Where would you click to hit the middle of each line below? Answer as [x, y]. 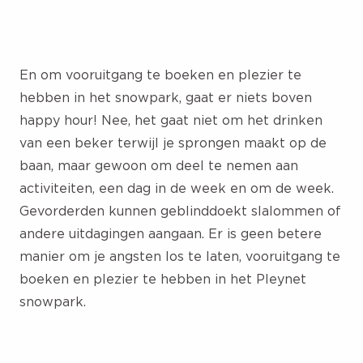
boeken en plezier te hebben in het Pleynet [163, 278]
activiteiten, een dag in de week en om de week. [177, 188]
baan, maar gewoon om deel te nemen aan [159, 165]
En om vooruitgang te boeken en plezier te [160, 74]
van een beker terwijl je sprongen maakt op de [173, 142]
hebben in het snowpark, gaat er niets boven [166, 97]
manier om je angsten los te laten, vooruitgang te [180, 256]
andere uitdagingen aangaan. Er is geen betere [171, 233]
